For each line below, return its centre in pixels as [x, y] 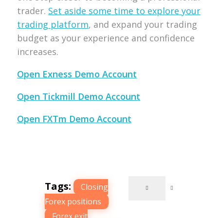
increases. [38, 51]
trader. [33, 10]
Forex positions [73, 202]
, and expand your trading [143, 24]
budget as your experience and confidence [106, 38]
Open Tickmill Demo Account [79, 96]
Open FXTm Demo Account [74, 118]
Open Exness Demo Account [77, 74]
